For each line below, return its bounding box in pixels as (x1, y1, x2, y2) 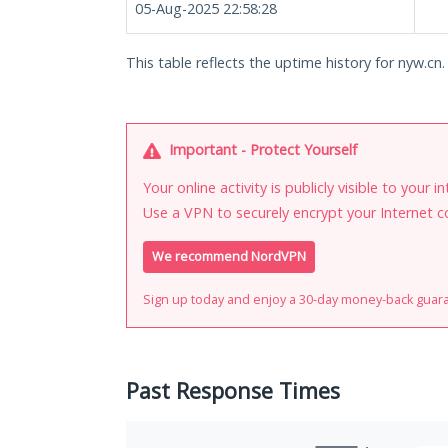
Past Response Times (126, 376, 340, 406)
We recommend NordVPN (152, 248, 306, 266)
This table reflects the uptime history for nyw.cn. (126, 53, 445, 72)
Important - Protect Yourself (165, 140, 357, 159)
